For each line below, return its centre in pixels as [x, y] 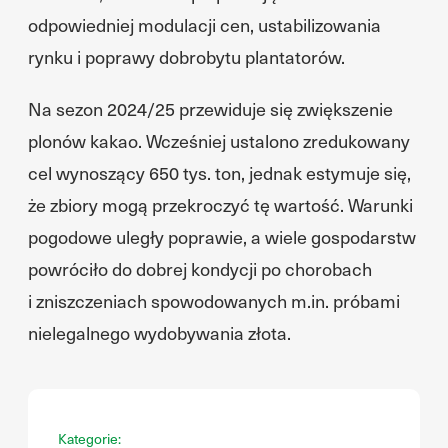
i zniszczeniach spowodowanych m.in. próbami [214, 300]
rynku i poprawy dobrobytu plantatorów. [186, 56]
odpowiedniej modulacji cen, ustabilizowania [204, 24]
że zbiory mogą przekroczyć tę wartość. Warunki [220, 204]
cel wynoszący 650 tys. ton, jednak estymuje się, [219, 172]
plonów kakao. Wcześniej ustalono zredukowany [219, 140]
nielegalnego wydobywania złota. [159, 332]
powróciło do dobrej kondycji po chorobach [200, 268]
